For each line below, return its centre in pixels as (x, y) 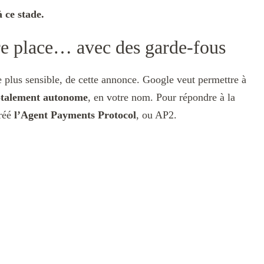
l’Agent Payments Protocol (75, 115)
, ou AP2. (156, 115)
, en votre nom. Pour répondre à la (161, 98)
